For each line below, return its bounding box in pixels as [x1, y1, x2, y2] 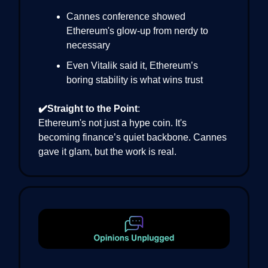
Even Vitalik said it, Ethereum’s [66, 60, 198, 71]
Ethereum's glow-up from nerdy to [66, 26, 208, 36]
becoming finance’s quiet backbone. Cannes [38, 132, 227, 143]
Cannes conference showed [66, 11, 185, 22]
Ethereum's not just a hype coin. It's [38, 118, 187, 129]
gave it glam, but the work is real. [38, 147, 176, 157]
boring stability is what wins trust [66, 75, 203, 86]
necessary [66, 40, 110, 51]
